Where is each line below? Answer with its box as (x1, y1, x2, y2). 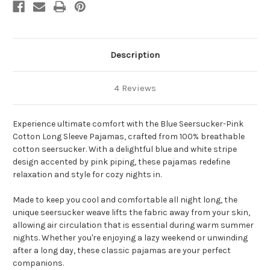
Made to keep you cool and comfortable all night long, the (13, 195, 237, 206)
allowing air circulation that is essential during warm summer (13, 220, 254, 231)
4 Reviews (114, 83, 156, 94)
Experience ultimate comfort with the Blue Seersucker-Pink (13, 119, 243, 130)
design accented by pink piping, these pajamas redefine (13, 157, 230, 168)
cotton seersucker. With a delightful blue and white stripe (13, 144, 237, 155)
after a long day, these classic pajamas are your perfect (13, 245, 231, 256)
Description (110, 49, 160, 61)
